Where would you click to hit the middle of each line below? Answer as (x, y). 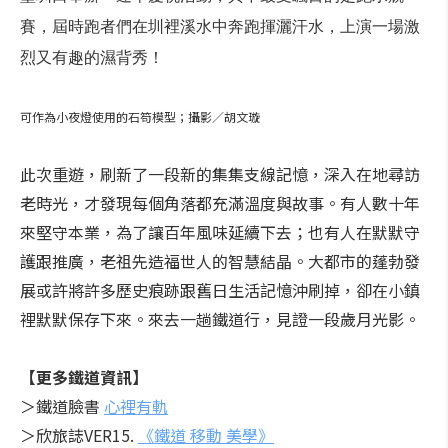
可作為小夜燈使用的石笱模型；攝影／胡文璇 (140, 116)
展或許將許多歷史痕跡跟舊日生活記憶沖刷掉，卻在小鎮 (220, 290)
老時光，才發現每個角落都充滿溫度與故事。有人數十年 (220, 203)
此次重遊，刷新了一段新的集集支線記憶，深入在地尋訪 (220, 174)
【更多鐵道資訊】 (84, 377)
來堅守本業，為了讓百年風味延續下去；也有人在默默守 (220, 232)
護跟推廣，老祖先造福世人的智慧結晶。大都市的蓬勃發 (220, 261)
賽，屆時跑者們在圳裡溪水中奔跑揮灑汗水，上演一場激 (220, 26)
